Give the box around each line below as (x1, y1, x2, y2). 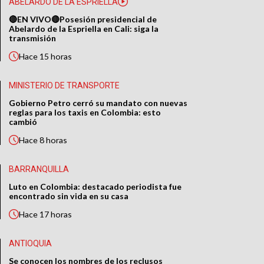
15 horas (39, 51, 72, 62)
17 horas (39, 209, 72, 220)
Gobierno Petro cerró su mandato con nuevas (9, 98, 188, 108)
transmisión (9, 33, 57, 44)
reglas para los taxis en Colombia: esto (9, 107, 161, 118)
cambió (9, 117, 38, 127)
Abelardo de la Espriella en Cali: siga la (9, 24, 159, 34)
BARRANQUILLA (9, 164, 70, 174)
